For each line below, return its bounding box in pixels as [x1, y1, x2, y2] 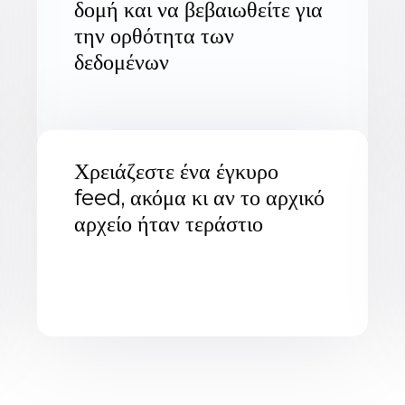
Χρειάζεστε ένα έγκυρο [74, 157, 279, 184]
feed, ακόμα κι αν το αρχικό [74, 184, 325, 211]
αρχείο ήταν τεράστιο [74, 210, 264, 237]
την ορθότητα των [74, 22, 235, 49]
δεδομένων [74, 48, 170, 75]
